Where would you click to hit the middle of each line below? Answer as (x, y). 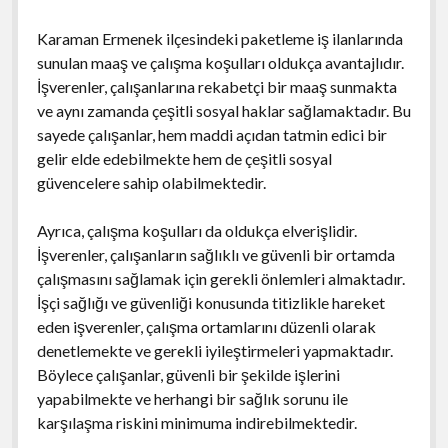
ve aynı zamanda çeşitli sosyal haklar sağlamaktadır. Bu (223, 110)
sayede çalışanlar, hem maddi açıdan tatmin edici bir (211, 134)
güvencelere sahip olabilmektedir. (151, 182)
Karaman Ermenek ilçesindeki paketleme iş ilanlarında (219, 38)
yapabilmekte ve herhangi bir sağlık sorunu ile (192, 398)
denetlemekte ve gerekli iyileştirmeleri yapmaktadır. (214, 350)
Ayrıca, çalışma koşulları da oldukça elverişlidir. (196, 230)
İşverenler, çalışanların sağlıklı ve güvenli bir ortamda (215, 254)
